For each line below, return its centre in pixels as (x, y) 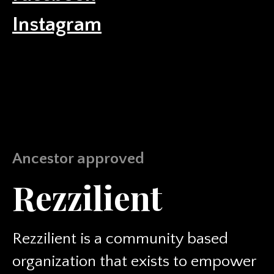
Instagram (57, 24)
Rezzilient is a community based (120, 239)
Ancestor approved (78, 159)
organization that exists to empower (134, 261)
